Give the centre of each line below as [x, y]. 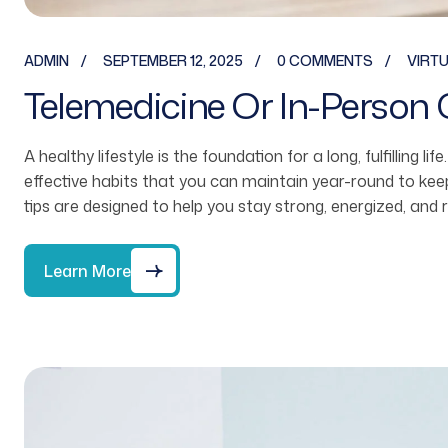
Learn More [87, 270]
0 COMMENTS [325, 61]
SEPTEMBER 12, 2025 [173, 61]
